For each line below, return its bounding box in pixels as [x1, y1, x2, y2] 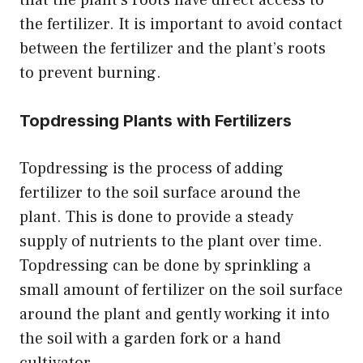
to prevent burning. [19, 62, 161, 83]
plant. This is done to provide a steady [19, 206, 293, 228]
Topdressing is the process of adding [19, 157, 284, 179]
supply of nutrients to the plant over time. [19, 230, 322, 252]
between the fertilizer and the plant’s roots [19, 37, 326, 59]
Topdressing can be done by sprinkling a [19, 254, 311, 276]
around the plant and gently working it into [19, 303, 330, 325]
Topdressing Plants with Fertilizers [19, 110, 292, 130]
